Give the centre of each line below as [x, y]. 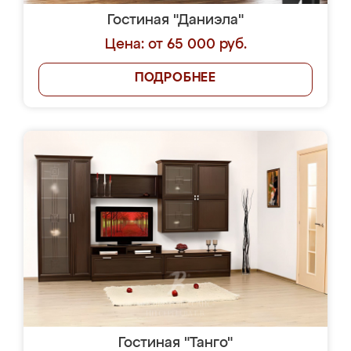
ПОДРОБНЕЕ [175, 78]
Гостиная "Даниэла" [175, 20]
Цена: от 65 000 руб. [175, 45]
